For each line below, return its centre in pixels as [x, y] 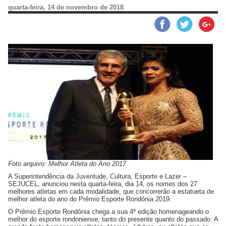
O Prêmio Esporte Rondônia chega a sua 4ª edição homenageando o [108, 212]
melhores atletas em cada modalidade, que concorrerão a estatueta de [111, 191]
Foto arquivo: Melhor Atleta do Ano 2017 [67, 164]
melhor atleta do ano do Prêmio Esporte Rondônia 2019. [90, 199]
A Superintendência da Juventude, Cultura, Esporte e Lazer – [97, 176]
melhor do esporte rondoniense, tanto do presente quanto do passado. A [113, 219]
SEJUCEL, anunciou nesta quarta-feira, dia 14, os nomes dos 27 [103, 184]
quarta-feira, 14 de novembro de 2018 [66, 7]
